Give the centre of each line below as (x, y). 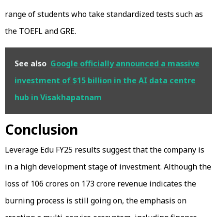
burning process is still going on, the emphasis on (96, 200)
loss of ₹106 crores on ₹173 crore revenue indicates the (101, 183)
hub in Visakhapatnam (58, 97)
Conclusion (41, 129)
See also (31, 63)
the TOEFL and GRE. (40, 31)
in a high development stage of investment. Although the (108, 166)
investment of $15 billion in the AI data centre (105, 80)
